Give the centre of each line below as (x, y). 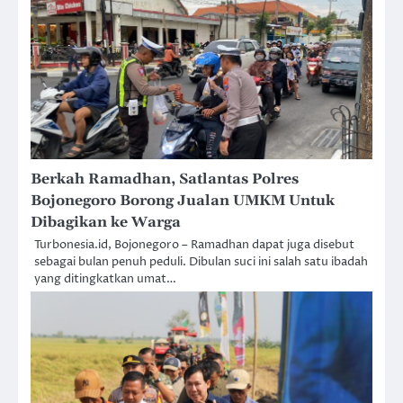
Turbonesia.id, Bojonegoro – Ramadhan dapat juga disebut (194, 245)
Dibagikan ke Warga (106, 223)
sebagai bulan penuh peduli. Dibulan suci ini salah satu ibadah (201, 262)
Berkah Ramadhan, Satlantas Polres (165, 179)
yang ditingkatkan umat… (105, 279)
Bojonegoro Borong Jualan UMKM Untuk (183, 201)
